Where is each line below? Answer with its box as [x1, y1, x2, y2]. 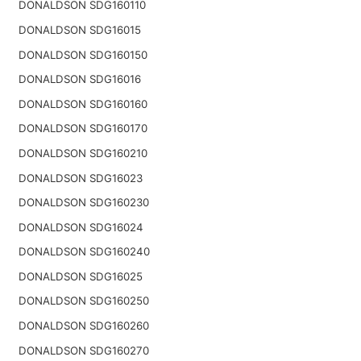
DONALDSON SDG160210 [18, 146, 147, 160]
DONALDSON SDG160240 [18, 245, 150, 259]
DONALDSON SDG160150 [18, 48, 147, 61]
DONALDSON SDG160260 [18, 319, 149, 333]
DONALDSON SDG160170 [18, 122, 147, 135]
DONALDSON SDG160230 [18, 196, 149, 210]
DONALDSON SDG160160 [18, 97, 147, 110]
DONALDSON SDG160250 [18, 294, 149, 308]
